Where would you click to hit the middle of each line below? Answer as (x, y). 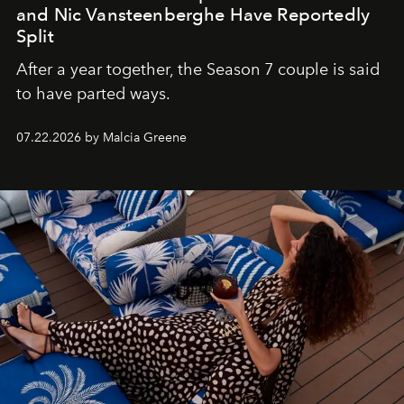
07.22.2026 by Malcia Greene (101, 137)
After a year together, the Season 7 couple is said (198, 69)
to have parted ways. (93, 93)
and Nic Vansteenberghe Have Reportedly (193, 14)
